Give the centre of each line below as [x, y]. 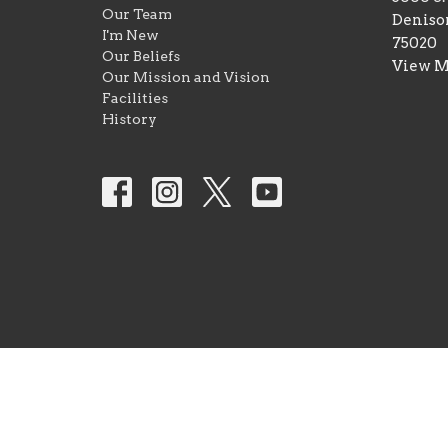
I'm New [130, 34]
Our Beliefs [141, 55]
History [129, 118]
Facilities [135, 97]
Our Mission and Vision [186, 76]
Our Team [137, 13]
